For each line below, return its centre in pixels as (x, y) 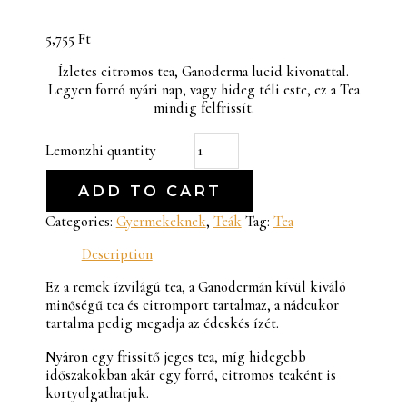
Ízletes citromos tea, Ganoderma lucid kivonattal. (203, 72)
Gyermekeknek (161, 221)
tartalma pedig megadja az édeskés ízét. (162, 324)
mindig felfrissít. (203, 109)
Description (117, 254)
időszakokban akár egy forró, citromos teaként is (190, 375)
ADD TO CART (149, 190)
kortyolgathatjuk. (97, 393)
